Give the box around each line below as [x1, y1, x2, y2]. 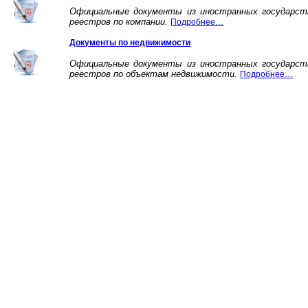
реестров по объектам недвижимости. [69, 68, 241, 79]
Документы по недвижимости [69, 37, 191, 47]
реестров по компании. [69, 16, 171, 27]
